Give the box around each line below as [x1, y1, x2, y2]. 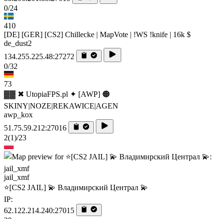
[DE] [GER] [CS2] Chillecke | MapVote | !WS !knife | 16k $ [4, 30, 191, 39]
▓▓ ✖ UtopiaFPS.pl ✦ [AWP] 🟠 [4, 89, 110, 98]
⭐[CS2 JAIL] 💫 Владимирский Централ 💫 [4, 183, 148, 192]
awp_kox [4, 110, 33, 119]
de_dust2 [4, 39, 32, 47]
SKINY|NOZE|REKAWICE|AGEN [4, 101, 118, 110]
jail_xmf [4, 173, 29, 181]
